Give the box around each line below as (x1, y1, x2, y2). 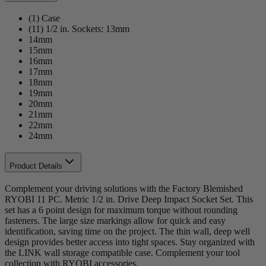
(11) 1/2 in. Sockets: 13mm (28, 24, 129, 34)
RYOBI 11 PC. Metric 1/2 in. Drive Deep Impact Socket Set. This (5, 194, 253, 204)
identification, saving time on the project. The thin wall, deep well (5, 226, 250, 236)
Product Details (9, 161, 62, 170)
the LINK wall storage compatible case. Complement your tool (5, 247, 240, 258)
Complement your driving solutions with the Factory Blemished (5, 183, 243, 194)
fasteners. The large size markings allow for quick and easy (5, 215, 226, 226)
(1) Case (28, 13, 60, 24)
